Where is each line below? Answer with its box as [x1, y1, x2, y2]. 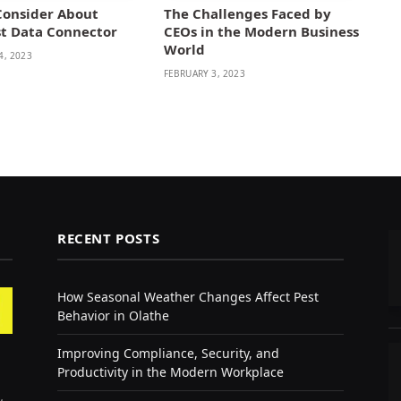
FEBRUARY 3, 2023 [163, 66, 245, 80]
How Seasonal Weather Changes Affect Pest [57, 287, 319, 305]
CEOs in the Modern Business [163, 21, 359, 40]
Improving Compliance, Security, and [57, 344, 279, 362]
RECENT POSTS [57, 228, 160, 247]
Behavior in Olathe [57, 306, 169, 324]
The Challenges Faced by [163, 4, 331, 22]
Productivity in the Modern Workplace [57, 363, 284, 380]
